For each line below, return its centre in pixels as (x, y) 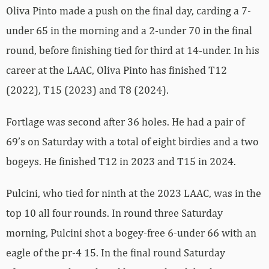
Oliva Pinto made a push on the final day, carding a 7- (128, 10)
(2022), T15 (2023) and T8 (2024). (87, 89)
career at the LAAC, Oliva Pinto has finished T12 (116, 70)
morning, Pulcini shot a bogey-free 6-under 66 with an (131, 232)
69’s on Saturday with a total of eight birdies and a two (132, 141)
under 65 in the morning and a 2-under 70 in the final (129, 30)
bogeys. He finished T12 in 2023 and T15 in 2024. (121, 161)
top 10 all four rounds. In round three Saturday (114, 213)
